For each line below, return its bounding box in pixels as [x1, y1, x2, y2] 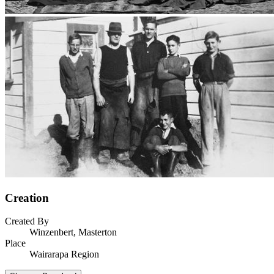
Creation [5, 191, 49, 204]
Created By [5, 216, 49, 227]
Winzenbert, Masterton [29, 227, 117, 238]
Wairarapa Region [29, 249, 99, 260]
